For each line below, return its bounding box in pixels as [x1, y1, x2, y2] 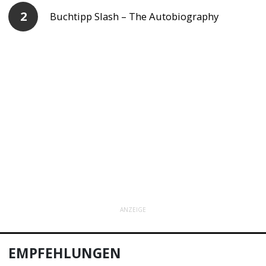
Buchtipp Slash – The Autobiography [50, 9, 219, 24]
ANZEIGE [120, 205, 146, 214]
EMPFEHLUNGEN [8, 244, 122, 263]
